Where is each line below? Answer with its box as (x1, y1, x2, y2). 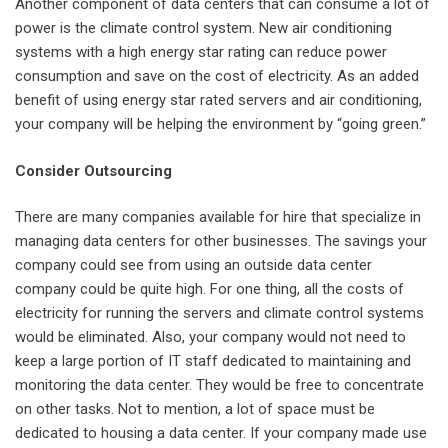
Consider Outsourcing (15, 161, 172, 180)
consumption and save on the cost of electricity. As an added (15, 67, 419, 85)
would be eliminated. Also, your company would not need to (15, 328, 406, 346)
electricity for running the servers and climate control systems (15, 304, 424, 322)
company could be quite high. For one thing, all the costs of (15, 280, 404, 298)
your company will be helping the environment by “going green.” (15, 115, 426, 133)
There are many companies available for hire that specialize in (15, 208, 421, 226)
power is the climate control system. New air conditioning (15, 19, 392, 37)
